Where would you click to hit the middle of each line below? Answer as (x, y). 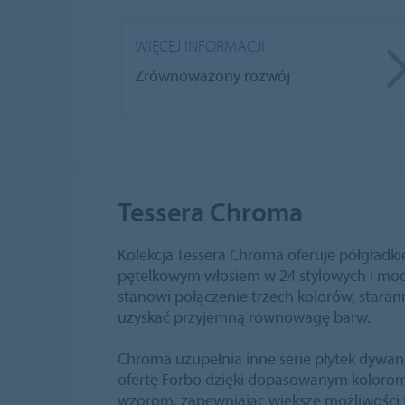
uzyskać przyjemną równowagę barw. (244, 316)
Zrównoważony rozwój (212, 76)
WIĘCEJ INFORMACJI (200, 46)
